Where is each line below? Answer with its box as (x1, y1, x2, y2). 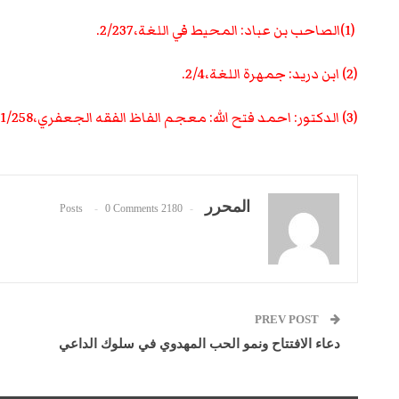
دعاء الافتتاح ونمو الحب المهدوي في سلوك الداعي (59, 336, 340, 351)
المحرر (205, 197, 250, 216)
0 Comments (105, 201, 159, 215)
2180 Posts (161, 201, 183, 215)
